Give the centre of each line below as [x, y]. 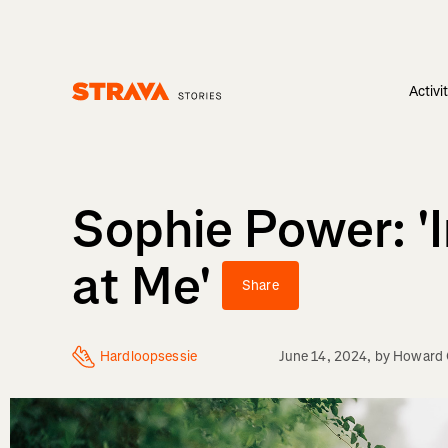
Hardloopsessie [148, 357]
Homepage [105, 110]
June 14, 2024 [323, 357]
